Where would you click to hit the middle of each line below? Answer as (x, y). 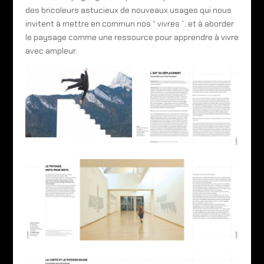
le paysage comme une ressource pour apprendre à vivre (132, 37)
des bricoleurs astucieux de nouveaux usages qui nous (128, 10)
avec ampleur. (51, 51)
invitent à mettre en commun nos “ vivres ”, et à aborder (129, 24)
